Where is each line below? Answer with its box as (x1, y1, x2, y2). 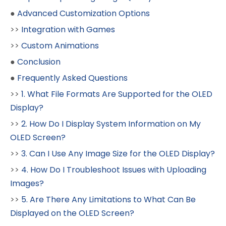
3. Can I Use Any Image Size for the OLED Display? (21, 147, 215, 159)
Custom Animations (21, 39, 99, 51)
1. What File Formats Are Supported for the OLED (21, 88, 212, 100)
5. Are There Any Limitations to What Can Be (21, 193, 196, 205)
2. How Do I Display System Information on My (21, 118, 201, 130)
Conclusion (17, 55, 61, 68)
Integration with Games (21, 23, 115, 35)
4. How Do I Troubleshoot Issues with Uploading (21, 163, 206, 176)
